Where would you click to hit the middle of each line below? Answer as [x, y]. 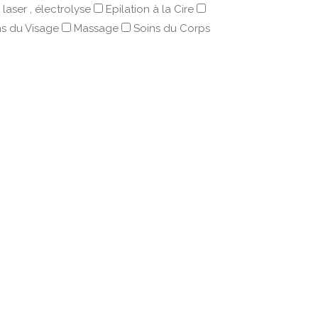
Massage [96, 28]
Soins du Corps [172, 28]
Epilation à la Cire [150, 9]
